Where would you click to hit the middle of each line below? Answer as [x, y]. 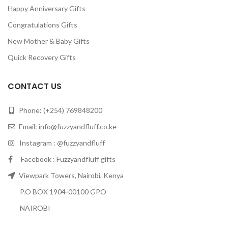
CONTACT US [35, 87]
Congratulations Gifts [42, 25]
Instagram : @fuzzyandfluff [60, 143]
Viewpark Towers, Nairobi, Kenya [70, 176]
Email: [28, 127]
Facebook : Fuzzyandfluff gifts [64, 159]
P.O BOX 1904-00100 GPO [57, 192]
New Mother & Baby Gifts [49, 41]
